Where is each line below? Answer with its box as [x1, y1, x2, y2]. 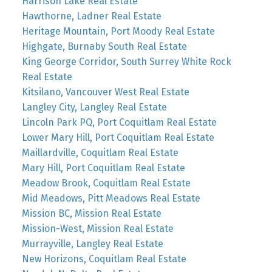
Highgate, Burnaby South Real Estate [21, 40, 187, 52]
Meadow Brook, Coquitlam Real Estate [21, 177, 191, 189]
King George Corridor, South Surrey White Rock [21, 55, 231, 67]
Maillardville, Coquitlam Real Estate [21, 146, 178, 158]
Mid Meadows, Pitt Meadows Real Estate [21, 192, 200, 204]
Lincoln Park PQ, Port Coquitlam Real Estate [21, 116, 217, 128]
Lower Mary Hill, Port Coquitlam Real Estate [21, 131, 214, 143]
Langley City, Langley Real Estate [21, 101, 167, 113]
